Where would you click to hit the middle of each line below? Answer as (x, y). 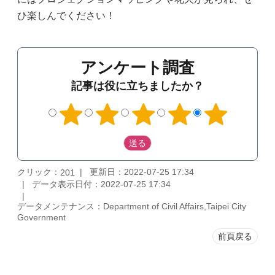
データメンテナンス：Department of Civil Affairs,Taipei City (132, 206)
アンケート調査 (137, 68)
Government (41, 217)
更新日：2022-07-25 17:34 (142, 172)
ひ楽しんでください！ (66, 16)
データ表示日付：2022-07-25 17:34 (101, 184)
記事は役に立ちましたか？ (137, 86)
